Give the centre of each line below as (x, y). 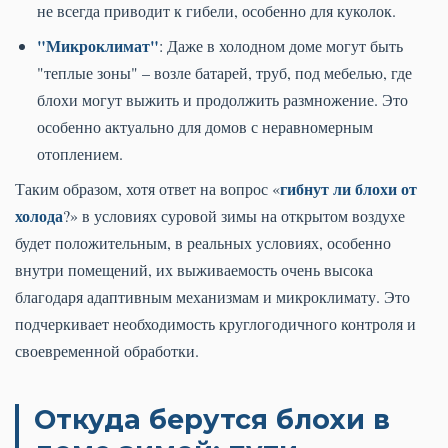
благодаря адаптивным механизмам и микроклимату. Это (212, 297)
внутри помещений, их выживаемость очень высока (194, 270)
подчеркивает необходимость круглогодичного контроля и (215, 324)
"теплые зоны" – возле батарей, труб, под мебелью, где (224, 73)
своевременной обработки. (107, 351)
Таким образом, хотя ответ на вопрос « (147, 189)
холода (39, 216)
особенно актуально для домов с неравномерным (205, 127)
